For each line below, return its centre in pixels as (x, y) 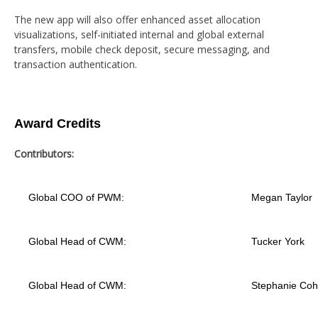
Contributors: (44, 154)
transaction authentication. (76, 64)
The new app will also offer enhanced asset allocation (137, 20)
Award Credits (57, 124)
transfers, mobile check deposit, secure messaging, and (142, 49)
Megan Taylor (282, 197)
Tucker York (278, 241)
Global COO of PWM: (76, 197)
